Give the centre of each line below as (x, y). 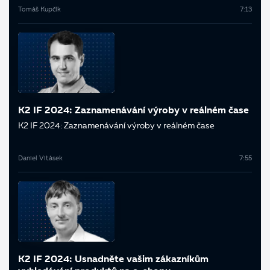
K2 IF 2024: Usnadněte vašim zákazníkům (113, 260)
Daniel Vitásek (40, 159)
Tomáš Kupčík (39, 10)
